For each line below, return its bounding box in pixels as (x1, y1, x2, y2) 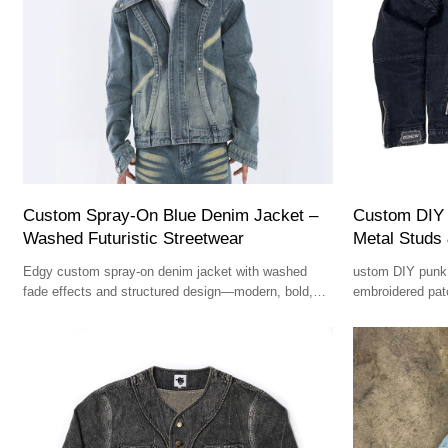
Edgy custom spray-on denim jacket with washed (23, 264, 308, 280)
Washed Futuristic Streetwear (23, 229, 245, 249)
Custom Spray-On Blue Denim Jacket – (23, 206, 319, 226)
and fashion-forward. (23, 304, 141, 320)
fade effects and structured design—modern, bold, (23, 284, 314, 300)
